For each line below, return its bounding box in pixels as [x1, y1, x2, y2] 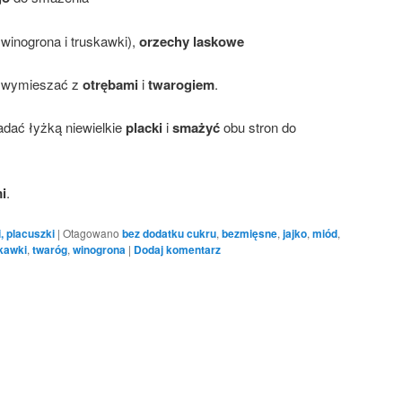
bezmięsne [222, 225, 277, 242]
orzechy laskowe [139, 31, 244, 51]
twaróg [32, 241, 67, 258]
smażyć [169, 118, 220, 138]
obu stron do [220, 118, 296, 137]
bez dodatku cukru [122, 225, 216, 242]
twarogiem [148, 74, 214, 94]
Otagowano [63, 225, 119, 241]
